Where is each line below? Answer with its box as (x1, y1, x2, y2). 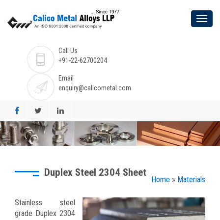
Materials (177, 174, 205, 184)
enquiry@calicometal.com (58, 83, 131, 92)
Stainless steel (15, 197, 75, 207)
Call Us (58, 46, 78, 55)
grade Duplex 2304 (15, 208, 75, 218)
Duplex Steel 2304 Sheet (44, 166, 146, 178)
